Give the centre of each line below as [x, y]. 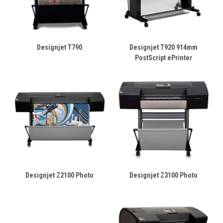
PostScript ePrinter [164, 58]
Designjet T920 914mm [164, 47]
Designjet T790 [59, 47]
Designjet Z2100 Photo [59, 175]
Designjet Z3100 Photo [164, 175]
